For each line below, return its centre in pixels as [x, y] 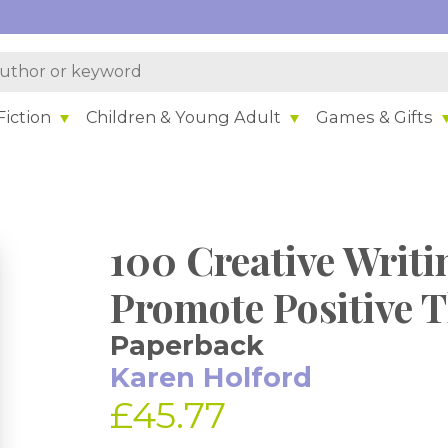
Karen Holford [211, 377]
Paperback [187, 345]
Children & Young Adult [184, 116]
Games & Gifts [375, 116]
